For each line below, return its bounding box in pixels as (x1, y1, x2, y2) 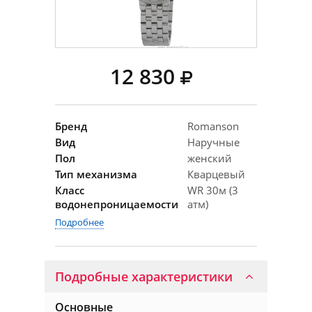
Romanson (187, 119, 239, 133)
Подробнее (55, 216, 104, 228)
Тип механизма (55, 167, 137, 181)
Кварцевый (187, 167, 245, 181)
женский (187, 151, 232, 165)
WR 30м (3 (187, 183, 238, 197)
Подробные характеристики (55, 268, 233, 285)
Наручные (187, 135, 240, 149)
